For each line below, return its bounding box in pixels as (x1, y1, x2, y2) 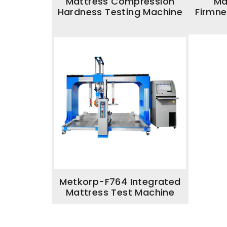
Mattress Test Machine (65, 186, 175, 199)
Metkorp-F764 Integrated (59, 175, 181, 188)
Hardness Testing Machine (57, 6, 183, 18)
